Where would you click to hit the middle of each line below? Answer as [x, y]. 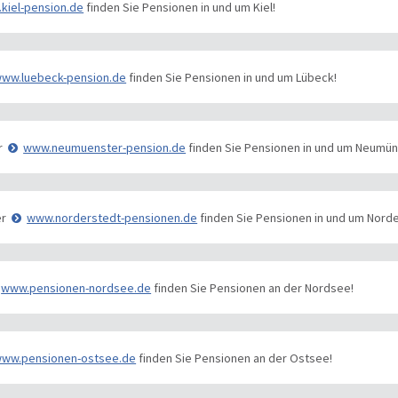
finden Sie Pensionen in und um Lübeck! [232, 77]
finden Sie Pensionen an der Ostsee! [235, 358]
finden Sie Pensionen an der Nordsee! [253, 287]
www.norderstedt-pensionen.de [112, 217]
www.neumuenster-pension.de [105, 147]
